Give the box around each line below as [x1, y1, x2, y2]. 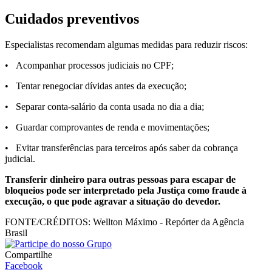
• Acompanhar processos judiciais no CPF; [5, 60, 174, 71]
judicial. [5, 154, 35, 165]
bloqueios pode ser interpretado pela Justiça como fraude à [5, 185, 246, 196]
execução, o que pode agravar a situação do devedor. [5, 196, 220, 207]
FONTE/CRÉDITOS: [5, 217, 90, 228]
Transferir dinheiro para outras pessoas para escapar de [5, 174, 236, 185]
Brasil [5, 228, 27, 239]
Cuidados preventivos [5, 11, 139, 27]
